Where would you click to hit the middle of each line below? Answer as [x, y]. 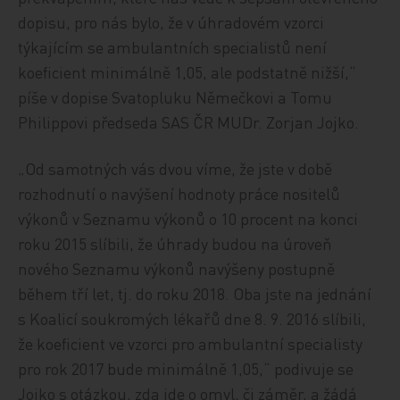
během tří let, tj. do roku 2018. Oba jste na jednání [195, 293]
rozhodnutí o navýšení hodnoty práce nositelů [179, 193]
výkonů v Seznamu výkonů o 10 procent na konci [188, 218]
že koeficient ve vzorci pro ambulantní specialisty [191, 343]
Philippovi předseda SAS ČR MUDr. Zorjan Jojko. [189, 122]
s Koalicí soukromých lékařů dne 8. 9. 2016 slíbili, [192, 318]
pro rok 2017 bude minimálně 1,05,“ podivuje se [186, 368]
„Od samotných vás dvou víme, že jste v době [175, 168]
